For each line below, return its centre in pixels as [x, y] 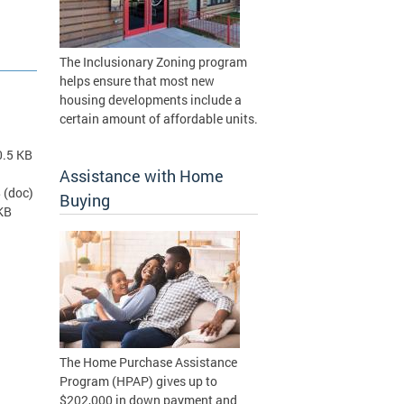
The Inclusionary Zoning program [153, 62]
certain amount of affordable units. [159, 119]
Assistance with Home [142, 176]
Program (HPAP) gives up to [138, 381]
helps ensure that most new [137, 81]
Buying [85, 200]
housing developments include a [151, 100]
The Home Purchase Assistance [148, 362]
